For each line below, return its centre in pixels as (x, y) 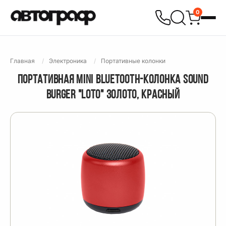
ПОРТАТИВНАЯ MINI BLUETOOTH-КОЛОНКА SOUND (113, 80)
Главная (22, 61)
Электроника (68, 61)
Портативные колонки (133, 61)
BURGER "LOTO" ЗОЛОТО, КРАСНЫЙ (113, 95)
